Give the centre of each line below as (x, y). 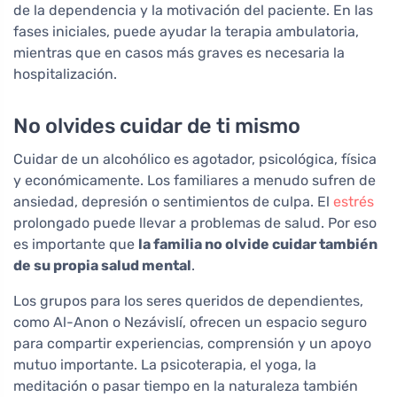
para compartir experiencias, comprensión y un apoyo (192, 343)
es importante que (76, 244)
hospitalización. (65, 74)
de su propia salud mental (102, 265)
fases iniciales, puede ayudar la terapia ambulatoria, (186, 31)
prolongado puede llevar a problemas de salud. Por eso (195, 222)
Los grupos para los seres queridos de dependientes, (188, 300)
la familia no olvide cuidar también (258, 244)
